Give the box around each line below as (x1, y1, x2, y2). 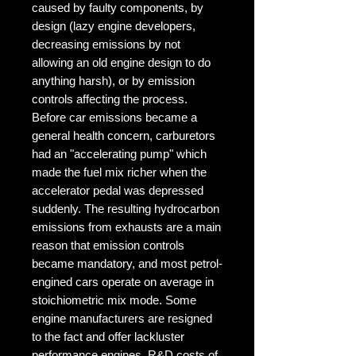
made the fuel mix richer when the (32, 164, 207, 179)
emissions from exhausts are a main (32, 219, 221, 234)
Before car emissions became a (32, 110, 197, 124)
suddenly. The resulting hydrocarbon (32, 201, 219, 215)
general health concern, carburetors (32, 128, 215, 142)
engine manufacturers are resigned (32, 311, 212, 325)
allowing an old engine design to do (32, 55, 211, 69)
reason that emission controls (32, 238, 184, 252)
